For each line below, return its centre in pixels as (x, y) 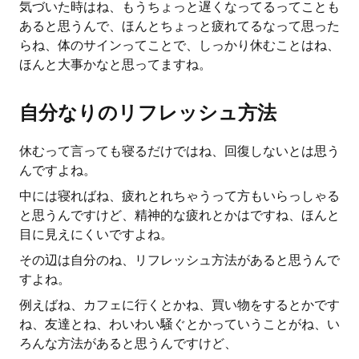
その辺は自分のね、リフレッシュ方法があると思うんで (179, 260)
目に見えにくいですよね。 (96, 234)
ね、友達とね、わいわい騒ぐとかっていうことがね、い (179, 324)
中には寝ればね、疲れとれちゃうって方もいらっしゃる (179, 196)
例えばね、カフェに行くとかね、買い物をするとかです (179, 305)
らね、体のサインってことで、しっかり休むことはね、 (179, 45)
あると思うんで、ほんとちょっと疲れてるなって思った (179, 26)
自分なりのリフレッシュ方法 (148, 113)
